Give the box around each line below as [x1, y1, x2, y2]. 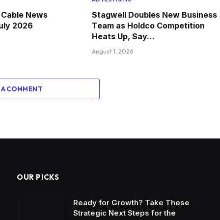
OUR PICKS [17, 172, 59, 182]
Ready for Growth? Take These [73, 197, 190, 207]
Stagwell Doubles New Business [91, 9, 217, 20]
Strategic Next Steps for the [73, 208, 176, 218]
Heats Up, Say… [91, 31, 155, 41]
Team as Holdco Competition [91, 20, 205, 30]
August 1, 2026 [91, 47, 133, 55]
